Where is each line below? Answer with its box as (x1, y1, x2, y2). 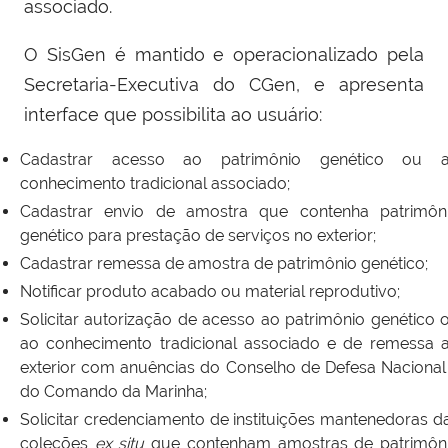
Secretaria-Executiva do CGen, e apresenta (24, 74, 424, 96)
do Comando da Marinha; (20, 382, 207, 402)
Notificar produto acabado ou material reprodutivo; (20, 282, 400, 302)
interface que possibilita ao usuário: (24, 104, 322, 126)
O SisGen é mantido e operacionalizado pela (24, 44, 424, 66)
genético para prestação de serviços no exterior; (20, 226, 376, 246)
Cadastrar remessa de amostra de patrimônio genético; (20, 254, 428, 274)
